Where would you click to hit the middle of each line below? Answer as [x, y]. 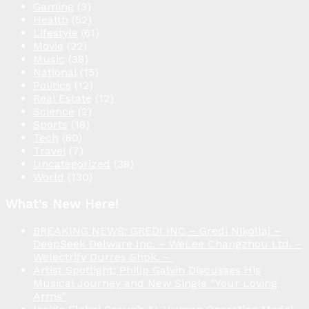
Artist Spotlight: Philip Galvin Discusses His [147, 270]
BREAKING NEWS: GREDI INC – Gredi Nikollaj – [157, 231]
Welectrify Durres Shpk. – [103, 257]
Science [54, 111]
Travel [49, 150]
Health [51, 19]
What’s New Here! [62, 204]
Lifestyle [56, 32]
